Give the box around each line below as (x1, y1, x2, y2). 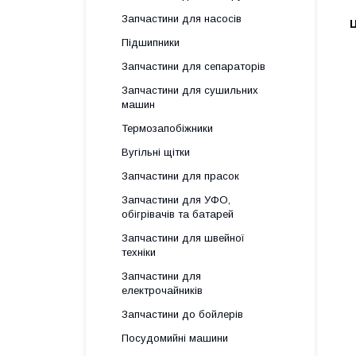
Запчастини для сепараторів (122, 60, 265, 72)
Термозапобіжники (122, 122, 213, 134)
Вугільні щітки (122, 146, 190, 158)
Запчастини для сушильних (122, 84, 258, 96)
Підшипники (122, 37, 180, 48)
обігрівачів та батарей (122, 208, 234, 220)
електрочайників (122, 284, 203, 296)
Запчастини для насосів (122, 13, 242, 25)
